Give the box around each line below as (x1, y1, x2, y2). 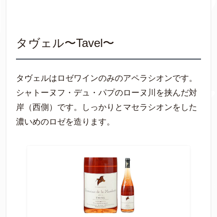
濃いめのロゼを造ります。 (16, 117, 115, 127)
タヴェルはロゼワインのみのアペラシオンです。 (16, 74, 197, 83)
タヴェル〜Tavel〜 (16, 36, 114, 50)
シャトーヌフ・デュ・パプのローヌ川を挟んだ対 (16, 88, 197, 98)
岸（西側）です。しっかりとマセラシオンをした (16, 103, 197, 112)
